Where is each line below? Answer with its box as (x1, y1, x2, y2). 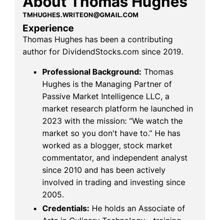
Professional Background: (42, 66, 141, 77)
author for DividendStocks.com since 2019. (23, 46, 183, 56)
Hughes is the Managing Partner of (42, 79, 172, 89)
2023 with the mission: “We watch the (42, 115, 183, 126)
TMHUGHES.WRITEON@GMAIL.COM (23, 11, 138, 19)
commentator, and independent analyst (42, 152, 188, 163)
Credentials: (42, 203, 89, 213)
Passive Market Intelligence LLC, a (42, 91, 169, 101)
